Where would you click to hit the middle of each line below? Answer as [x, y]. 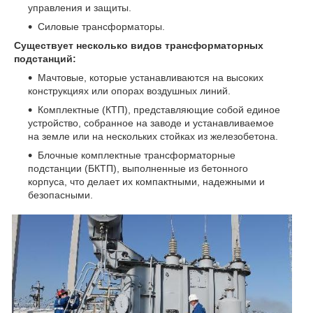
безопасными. [60, 195]
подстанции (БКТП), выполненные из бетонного [138, 168]
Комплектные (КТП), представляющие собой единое [159, 109]
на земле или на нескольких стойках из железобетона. [153, 136]
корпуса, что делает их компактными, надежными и [146, 181]
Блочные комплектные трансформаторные [137, 155]
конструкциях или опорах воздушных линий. [129, 90]
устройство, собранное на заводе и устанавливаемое [151, 123]
